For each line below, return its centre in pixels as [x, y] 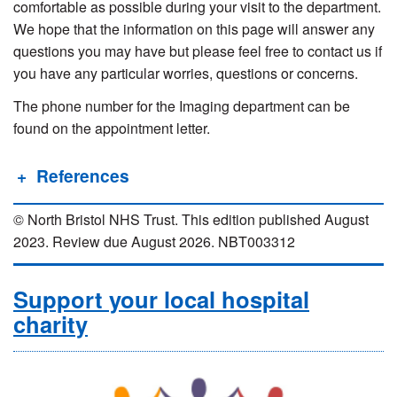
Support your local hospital [161, 299]
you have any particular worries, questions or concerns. [186, 74]
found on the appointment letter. [112, 128]
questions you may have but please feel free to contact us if [198, 51]
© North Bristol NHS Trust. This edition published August [191, 219]
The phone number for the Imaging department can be [182, 106]
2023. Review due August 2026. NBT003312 [154, 241]
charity [51, 323]
